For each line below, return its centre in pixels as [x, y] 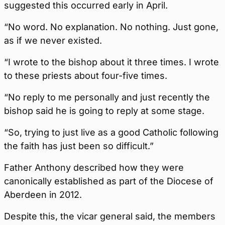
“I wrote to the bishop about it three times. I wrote [111, 62]
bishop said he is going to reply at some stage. [104, 111]
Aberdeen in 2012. [43, 195]
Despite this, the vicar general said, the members [110, 216]
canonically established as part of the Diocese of [109, 181]
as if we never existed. [53, 41]
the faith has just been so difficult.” [79, 146]
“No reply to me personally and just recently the [107, 97]
